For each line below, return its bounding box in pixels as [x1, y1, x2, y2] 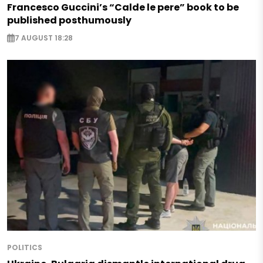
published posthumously [7, 14, 131, 28]
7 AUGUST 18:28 [15, 32, 73, 43]
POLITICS [7, 242, 42, 253]
